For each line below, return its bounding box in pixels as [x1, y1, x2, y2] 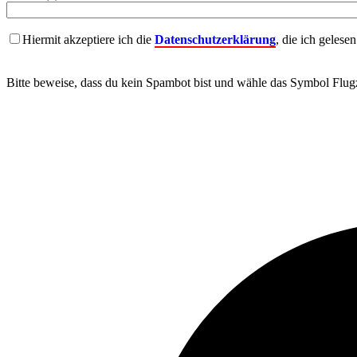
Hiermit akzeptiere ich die [22, 33, 155, 47]
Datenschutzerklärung [155, 33, 276, 47]
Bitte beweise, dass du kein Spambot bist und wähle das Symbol [6, 76, 329, 90]
